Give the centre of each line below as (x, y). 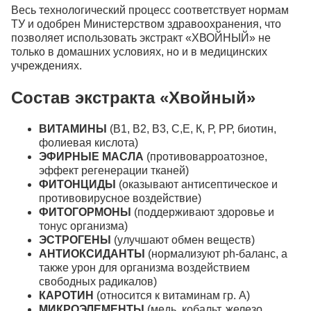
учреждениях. (47, 66)
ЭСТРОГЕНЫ (75, 240)
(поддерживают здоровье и (203, 212)
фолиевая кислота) (89, 143)
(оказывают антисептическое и (198, 185)
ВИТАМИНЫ (74, 129)
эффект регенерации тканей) (114, 171)
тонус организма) (83, 226)
